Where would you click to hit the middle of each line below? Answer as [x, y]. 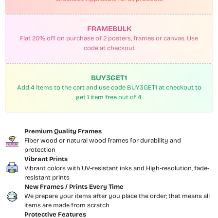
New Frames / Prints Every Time [74, 187]
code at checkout [109, 48]
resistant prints [47, 178]
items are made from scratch [67, 205]
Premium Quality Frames [63, 131]
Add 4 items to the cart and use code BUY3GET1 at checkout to [109, 88]
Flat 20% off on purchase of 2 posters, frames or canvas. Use [109, 38]
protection [40, 150]
